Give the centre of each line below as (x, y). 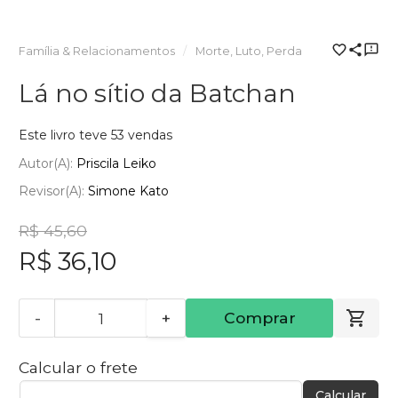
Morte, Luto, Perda (248, 52)
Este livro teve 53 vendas (96, 135)
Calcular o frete (78, 368)
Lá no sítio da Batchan (157, 94)
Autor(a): (48, 163)
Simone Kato (128, 191)
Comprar (259, 318)
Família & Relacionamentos (97, 52)
